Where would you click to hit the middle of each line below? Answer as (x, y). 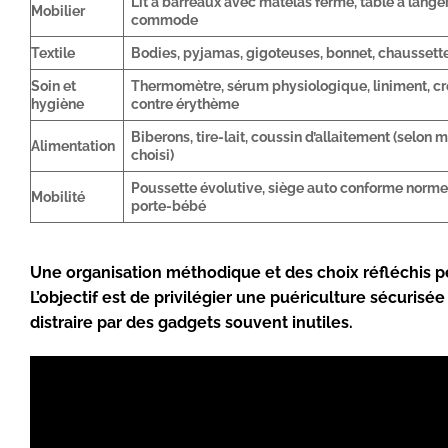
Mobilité (58, 197)
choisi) (153, 155)
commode (165, 20)
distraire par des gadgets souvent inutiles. (191, 323)
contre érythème (185, 104)
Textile (53, 53)
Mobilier (58, 11)
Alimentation (73, 146)
